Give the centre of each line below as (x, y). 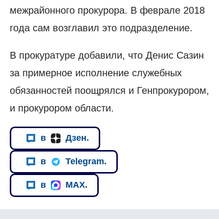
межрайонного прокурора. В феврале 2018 (107, 10)
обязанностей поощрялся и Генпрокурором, (109, 90)
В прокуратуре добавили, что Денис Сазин (107, 55)
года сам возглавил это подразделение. (101, 28)
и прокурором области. (62, 108)
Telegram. (86, 162)
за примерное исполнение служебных (96, 73)
